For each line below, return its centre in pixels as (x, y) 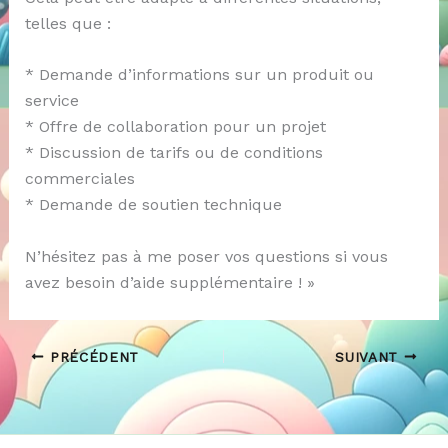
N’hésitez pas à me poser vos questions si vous (206, 256)
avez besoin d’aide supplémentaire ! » (169, 282)
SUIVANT (369, 356)
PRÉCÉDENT (92, 356)
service (51, 101)
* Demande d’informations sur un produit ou (199, 75)
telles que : (67, 23)
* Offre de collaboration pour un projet (175, 127)
